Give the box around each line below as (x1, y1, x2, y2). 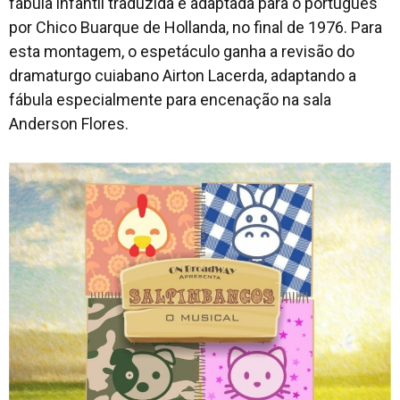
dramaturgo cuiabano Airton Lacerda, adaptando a (9, 66, 356, 86)
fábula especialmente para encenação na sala (9, 90, 331, 110)
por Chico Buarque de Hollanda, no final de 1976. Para (9, 18, 382, 37)
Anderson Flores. (9, 114, 129, 134)
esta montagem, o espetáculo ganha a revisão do (9, 42, 354, 62)
